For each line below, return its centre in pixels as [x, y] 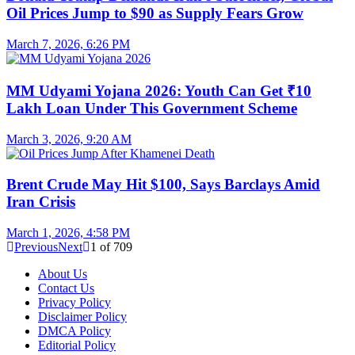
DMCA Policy [74, 330]
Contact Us [66, 288]
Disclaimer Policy [82, 316]
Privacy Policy [74, 302]
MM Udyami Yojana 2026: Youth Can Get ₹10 [159, 91]
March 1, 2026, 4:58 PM [68, 232]
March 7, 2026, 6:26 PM [68, 44]
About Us [63, 273]
